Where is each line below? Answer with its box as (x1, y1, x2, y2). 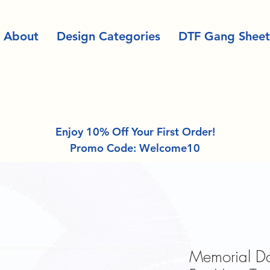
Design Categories (57, 29, 160, 43)
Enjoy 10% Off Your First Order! (55, 125, 215, 139)
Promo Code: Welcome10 (70, 141, 200, 155)
